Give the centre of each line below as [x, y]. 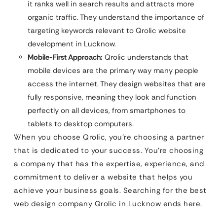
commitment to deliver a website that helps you [103, 177]
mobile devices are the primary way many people [113, 70]
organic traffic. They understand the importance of [116, 17]
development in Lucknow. [72, 44]
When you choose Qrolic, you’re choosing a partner [109, 137]
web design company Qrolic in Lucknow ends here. [108, 203]
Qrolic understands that [146, 57]
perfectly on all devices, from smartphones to [107, 110]
